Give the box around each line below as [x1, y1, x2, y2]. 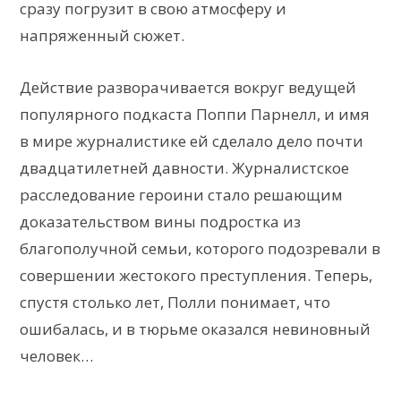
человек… [20, 345, 93, 366]
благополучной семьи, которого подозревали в [20, 237, 380, 259]
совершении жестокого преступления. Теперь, [20, 264, 372, 286]
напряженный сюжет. [20, 24, 184, 46]
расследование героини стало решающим [20, 183, 343, 205]
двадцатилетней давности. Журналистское [20, 157, 349, 178]
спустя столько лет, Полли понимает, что [20, 291, 330, 312]
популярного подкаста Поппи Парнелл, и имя [20, 103, 370, 124]
